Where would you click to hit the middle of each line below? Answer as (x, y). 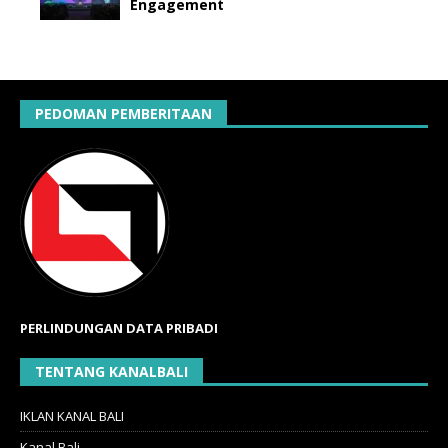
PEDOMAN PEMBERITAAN (123, 113)
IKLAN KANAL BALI (72, 415)
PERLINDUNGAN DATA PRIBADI (119, 327)
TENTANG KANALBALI (111, 371)
